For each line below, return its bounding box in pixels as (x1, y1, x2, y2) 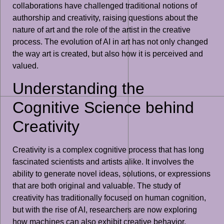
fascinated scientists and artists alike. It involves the (12, 157, 194, 166)
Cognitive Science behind (12, 98, 194, 117)
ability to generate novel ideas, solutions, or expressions (12, 169, 210, 178)
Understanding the (12, 79, 144, 98)
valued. (12, 61, 38, 70)
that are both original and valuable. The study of (12, 181, 180, 190)
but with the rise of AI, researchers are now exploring (12, 205, 197, 214)
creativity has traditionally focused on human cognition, (12, 193, 206, 202)
